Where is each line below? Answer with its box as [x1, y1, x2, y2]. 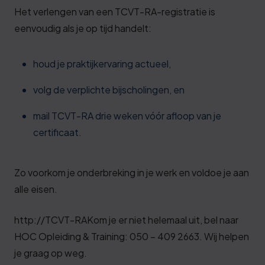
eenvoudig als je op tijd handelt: [14, 22, 151, 34]
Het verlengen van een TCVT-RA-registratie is [14, 5, 215, 18]
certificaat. [33, 126, 82, 138]
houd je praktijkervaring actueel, [33, 57, 171, 70]
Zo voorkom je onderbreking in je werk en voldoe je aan [14, 166, 249, 179]
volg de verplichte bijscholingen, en [33, 83, 185, 96]
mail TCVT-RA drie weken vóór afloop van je [33, 109, 221, 122]
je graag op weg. [14, 247, 87, 259]
